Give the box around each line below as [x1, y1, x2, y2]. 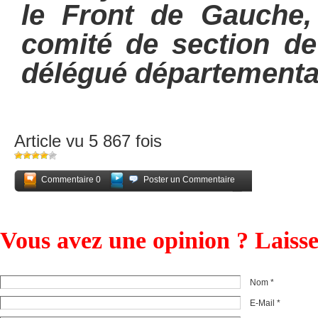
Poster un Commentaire [143, 175, 235, 185]
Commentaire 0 [41, 175, 101, 185]
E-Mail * [250, 298, 280, 308]
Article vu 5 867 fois [14, 131, 162, 150]
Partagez [209, 193, 243, 203]
